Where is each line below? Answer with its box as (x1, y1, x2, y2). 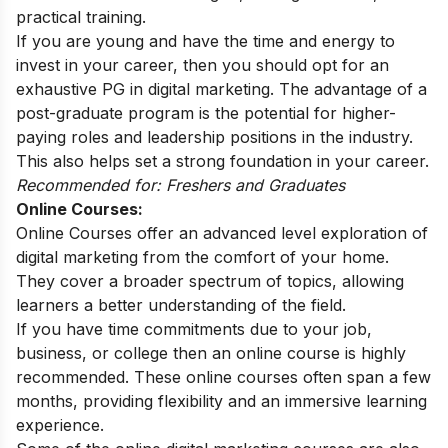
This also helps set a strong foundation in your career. (16, 150, 429, 171)
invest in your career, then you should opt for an (16, 54, 389, 75)
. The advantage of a (270, 78, 427, 99)
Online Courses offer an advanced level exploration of (16, 222, 428, 243)
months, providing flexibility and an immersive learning (16, 390, 427, 411)
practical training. (16, 6, 146, 27)
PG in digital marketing (102, 78, 270, 99)
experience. (16, 414, 104, 435)
